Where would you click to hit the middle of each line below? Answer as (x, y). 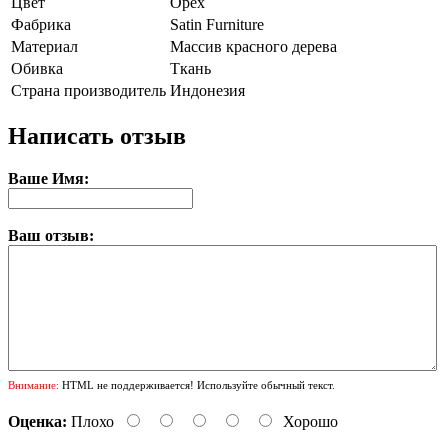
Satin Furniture (217, 24)
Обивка (37, 68)
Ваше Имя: (48, 178)
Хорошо (310, 421)
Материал (44, 46)
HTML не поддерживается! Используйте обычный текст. (197, 384)
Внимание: (33, 384)
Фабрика (41, 24)
